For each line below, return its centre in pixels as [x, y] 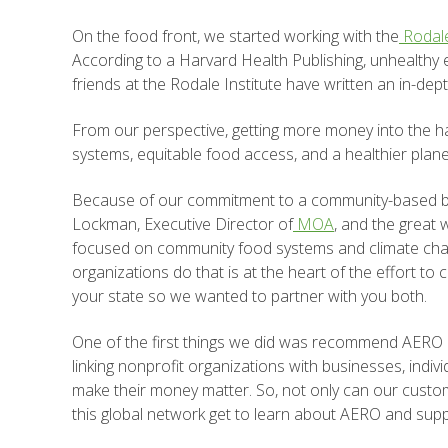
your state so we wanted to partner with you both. [249, 296]
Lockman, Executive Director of [182, 224]
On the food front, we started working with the [235, 36]
